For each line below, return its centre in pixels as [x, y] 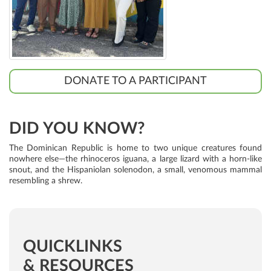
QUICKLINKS [72, 246]
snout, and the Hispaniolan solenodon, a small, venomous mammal [135, 170]
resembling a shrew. [46, 181]
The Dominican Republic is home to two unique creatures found [135, 148]
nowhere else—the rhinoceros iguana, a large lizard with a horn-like [135, 159]
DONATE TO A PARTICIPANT [135, 81]
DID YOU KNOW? [77, 129]
